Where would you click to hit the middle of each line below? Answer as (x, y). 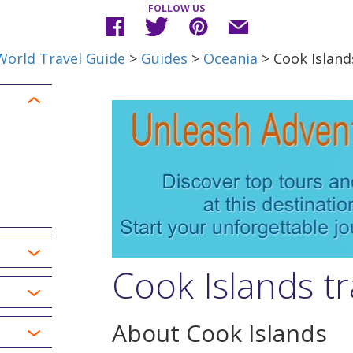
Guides (164, 58)
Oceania (230, 58)
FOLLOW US (176, 8)
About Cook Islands (219, 333)
